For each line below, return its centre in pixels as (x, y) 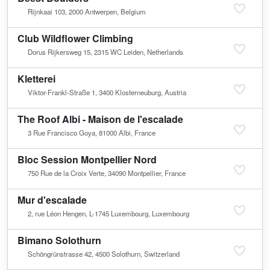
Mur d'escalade (52, 199)
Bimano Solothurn (59, 240)
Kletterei (36, 78)
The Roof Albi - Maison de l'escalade (100, 119)
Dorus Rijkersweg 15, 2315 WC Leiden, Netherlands (105, 52)
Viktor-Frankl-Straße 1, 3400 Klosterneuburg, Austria (107, 92)
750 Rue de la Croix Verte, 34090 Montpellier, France (106, 173)
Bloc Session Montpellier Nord (87, 159)
